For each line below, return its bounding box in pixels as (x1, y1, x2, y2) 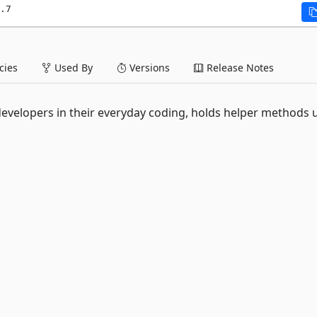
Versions (127, 61, 170, 74)
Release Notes (204, 61, 274, 74)
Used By (52, 61, 93, 74)
